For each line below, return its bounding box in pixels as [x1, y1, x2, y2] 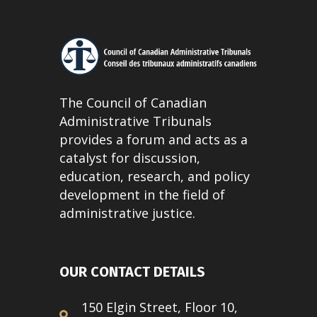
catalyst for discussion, [59, 149, 200, 167]
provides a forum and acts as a [59, 131, 248, 149]
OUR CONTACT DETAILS [59, 263, 205, 281]
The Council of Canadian [59, 94, 207, 112]
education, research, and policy [59, 168, 250, 185]
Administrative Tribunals [59, 113, 212, 130]
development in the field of [59, 186, 225, 204]
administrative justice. [59, 204, 195, 222]
